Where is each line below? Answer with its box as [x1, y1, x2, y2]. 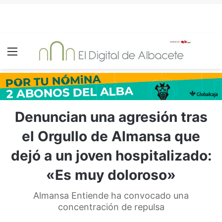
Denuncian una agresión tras [14, 109, 208, 125]
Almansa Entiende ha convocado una [33, 190, 189, 201]
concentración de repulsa [57, 202, 165, 212]
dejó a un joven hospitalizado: [10, 147, 212, 164]
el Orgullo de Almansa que [22, 128, 200, 145]
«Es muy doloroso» [46, 166, 176, 183]
